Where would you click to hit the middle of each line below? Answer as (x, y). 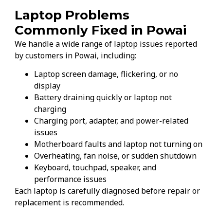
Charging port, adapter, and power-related (111, 120)
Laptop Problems (72, 15)
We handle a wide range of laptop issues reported (106, 44)
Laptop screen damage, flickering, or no (106, 74)
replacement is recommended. (69, 202)
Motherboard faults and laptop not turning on (118, 144)
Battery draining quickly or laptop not (103, 97)
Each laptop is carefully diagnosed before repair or (107, 191)
